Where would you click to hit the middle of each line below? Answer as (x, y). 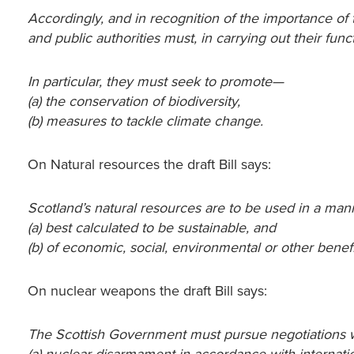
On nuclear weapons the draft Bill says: (148, 291)
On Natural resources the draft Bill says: (150, 164)
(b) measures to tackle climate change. (146, 121)
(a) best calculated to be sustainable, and (152, 228)
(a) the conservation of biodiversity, (134, 101)
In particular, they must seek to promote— (156, 81)
